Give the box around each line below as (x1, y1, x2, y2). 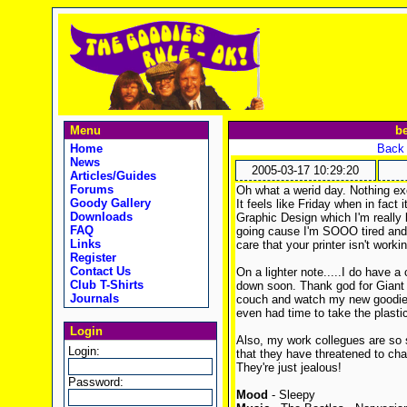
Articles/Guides (65, 169, 156, 183)
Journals (65, 292, 119, 305)
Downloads (65, 210, 133, 223)
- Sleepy (267, 388, 315, 402)
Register (65, 251, 116, 264)
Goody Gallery (65, 196, 151, 210)
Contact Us (65, 264, 131, 278)
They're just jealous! (235, 361, 349, 374)
